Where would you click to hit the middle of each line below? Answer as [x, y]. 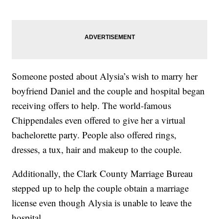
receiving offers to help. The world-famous [92, 106]
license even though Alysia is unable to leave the [102, 203]
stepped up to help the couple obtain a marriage [100, 188]
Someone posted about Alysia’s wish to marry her [105, 76]
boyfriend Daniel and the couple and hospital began [109, 91]
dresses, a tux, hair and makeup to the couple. [97, 150]
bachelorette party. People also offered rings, [94, 135]
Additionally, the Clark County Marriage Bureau [103, 174]
